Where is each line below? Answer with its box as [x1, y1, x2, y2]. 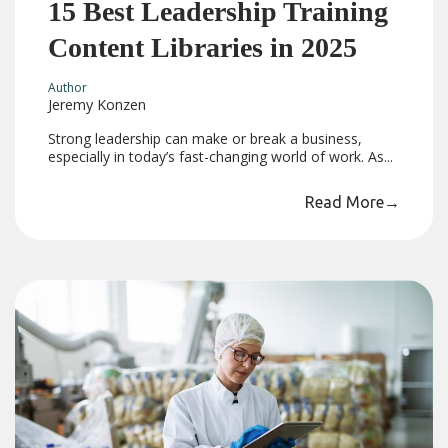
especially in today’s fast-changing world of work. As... [48, 147, 394, 167]
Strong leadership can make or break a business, [48, 129, 363, 149]
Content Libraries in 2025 [48, 31, 358, 63]
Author [48, 79, 88, 97]
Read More [304, 193, 384, 212]
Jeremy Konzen [48, 95, 147, 115]
